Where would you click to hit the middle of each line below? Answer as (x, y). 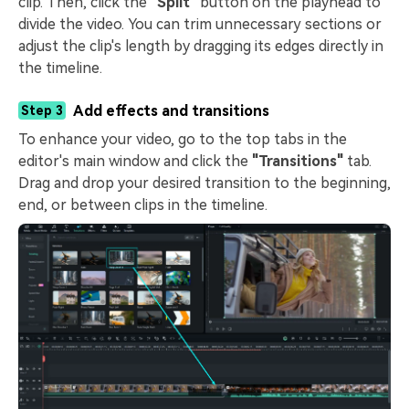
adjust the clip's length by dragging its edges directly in (201, 47)
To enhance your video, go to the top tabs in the (183, 140)
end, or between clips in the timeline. (143, 205)
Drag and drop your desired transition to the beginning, (204, 184)
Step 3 (42, 111)
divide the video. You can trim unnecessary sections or (200, 25)
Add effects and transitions (171, 111)
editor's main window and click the (135, 162)
